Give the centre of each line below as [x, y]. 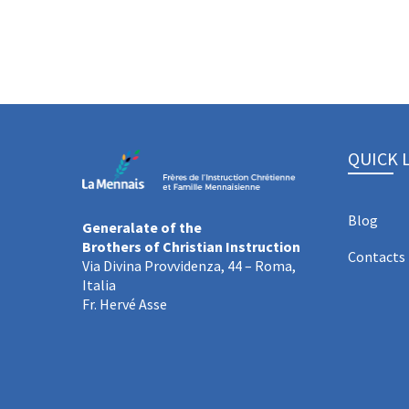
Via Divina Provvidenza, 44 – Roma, [189, 265]
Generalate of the [142, 227]
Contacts [377, 257]
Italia [99, 284]
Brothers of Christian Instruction [191, 246]
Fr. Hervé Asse [125, 304]
